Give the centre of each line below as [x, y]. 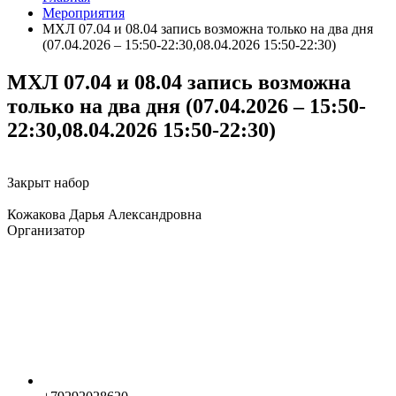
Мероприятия [84, 12]
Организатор [46, 231]
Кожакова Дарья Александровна [104, 215]
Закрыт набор [48, 183]
